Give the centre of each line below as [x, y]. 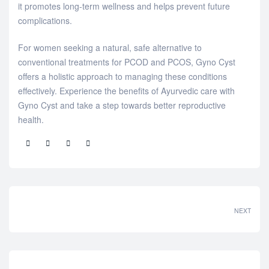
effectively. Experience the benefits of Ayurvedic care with [126, 90]
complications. [45, 20]
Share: [29, 148]
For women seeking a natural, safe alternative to [110, 47]
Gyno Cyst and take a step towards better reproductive [122, 105]
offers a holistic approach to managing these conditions [122, 76]
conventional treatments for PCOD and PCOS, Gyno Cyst [127, 62]
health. [31, 119]
